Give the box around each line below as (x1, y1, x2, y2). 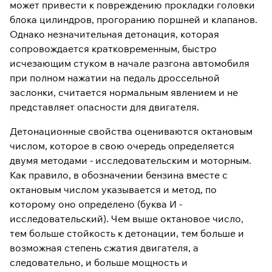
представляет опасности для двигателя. (10, 101, 199, 113)
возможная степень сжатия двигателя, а (10, 242, 199, 254)
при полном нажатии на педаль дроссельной (10, 72, 220, 84)
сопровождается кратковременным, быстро (10, 42, 217, 55)
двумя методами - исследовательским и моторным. (10, 154, 251, 166)
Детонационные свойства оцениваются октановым (10, 125, 253, 137)
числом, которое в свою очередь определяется (10, 140, 234, 152)
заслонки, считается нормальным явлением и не (10, 86, 238, 98)
